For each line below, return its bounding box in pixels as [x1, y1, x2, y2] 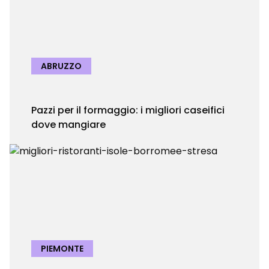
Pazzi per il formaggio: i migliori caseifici [31, 103, 225, 117]
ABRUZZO [41, 60, 82, 72]
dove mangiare [31, 118, 106, 131]
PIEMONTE [41, 243, 83, 255]
